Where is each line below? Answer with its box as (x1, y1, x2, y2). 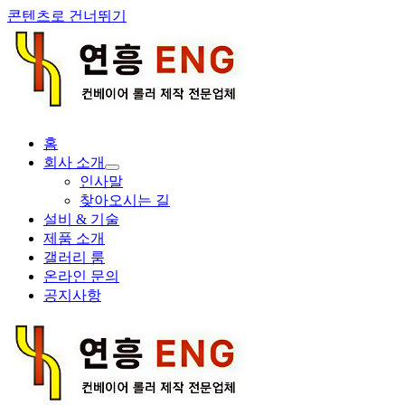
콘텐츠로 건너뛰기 (7, 8, 127, 24)
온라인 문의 (43, 268, 119, 284)
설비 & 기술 (43, 212, 119, 227)
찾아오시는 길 (80, 193, 170, 208)
